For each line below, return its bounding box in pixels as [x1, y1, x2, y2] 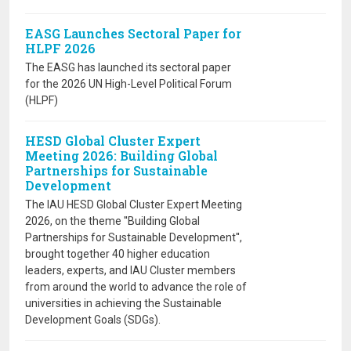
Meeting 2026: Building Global [25, 147, 218, 164]
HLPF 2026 [25, 40, 96, 56]
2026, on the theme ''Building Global [25, 215, 200, 227]
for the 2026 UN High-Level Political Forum [25, 78, 232, 90]
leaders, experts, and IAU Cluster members [25, 264, 236, 277]
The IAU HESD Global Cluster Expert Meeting [25, 198, 242, 211]
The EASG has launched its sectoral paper [25, 61, 231, 74]
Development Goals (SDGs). [25, 313, 161, 326]
